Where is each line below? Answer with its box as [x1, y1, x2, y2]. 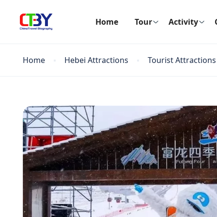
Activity [168, 16, 198, 27]
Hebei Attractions [64, 55, 128, 65]
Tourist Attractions [148, 55, 216, 65]
